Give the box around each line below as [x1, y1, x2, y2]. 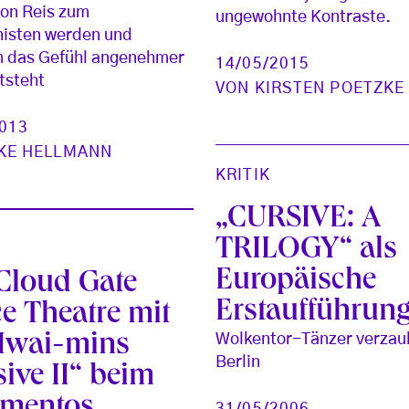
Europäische [215, 267, 377, 299]
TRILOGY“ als [215, 236, 398, 267]
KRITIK [215, 167, 270, 184]
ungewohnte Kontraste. [215, 8, 392, 26]
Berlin [215, 354, 261, 372]
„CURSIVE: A [215, 204, 382, 236]
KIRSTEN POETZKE [254, 79, 405, 96]
